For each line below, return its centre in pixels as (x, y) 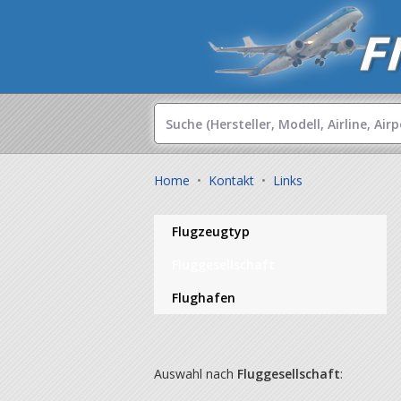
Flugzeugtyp (211, 231)
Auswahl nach (196, 374)
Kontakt (231, 180)
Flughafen (204, 298)
